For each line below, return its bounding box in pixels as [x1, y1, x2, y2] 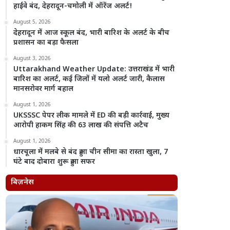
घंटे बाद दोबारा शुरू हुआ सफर [13, 157, 95, 167]
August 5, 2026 [13, 19, 51, 26]
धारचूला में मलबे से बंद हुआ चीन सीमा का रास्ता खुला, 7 [13, 147, 168, 157]
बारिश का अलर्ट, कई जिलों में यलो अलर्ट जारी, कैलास [13, 74, 165, 84]
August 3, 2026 [13, 55, 51, 62]
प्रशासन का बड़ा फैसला [13, 38, 79, 48]
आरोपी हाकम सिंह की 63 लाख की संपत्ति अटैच [13, 121, 149, 130]
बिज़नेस [11, 178, 34, 187]
